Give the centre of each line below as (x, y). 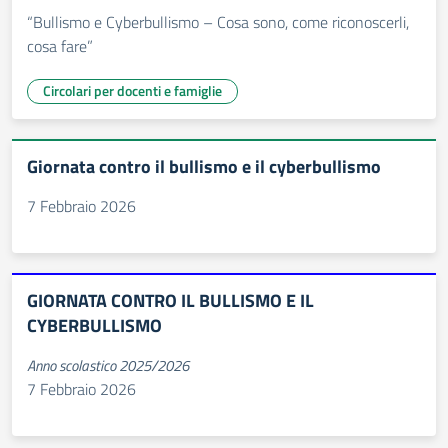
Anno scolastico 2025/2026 (108, 365)
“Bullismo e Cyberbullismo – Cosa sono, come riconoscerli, (218, 22)
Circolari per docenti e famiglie (132, 90)
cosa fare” (60, 46)
